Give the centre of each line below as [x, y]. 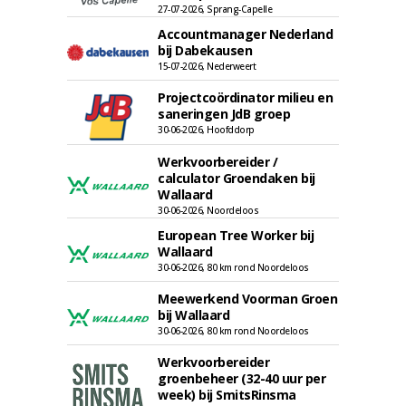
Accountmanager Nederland [245, 34]
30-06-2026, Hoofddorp [206, 130]
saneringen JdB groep [224, 114]
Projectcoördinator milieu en [245, 97]
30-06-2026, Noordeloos [208, 210]
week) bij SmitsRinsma [227, 395]
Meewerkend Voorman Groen [247, 299]
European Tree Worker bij [236, 235]
